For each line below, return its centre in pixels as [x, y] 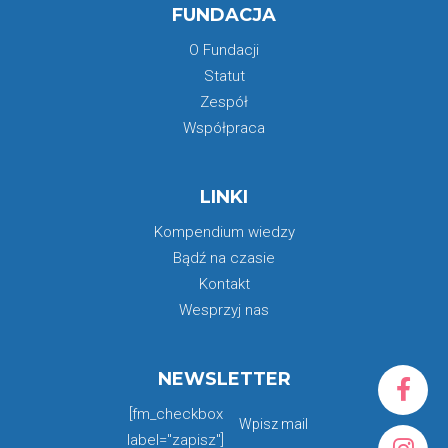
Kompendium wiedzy [224, 231]
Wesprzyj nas [224, 309]
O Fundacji [224, 49]
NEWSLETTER [224, 378]
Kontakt [224, 283]
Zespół [224, 101]
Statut [224, 75]
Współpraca [224, 127]
